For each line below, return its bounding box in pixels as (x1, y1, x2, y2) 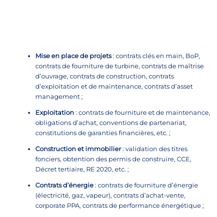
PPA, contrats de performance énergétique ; (65, 201, 204, 210)
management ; (35, 93, 83, 101)
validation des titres (125, 145, 187, 153)
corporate (35, 201, 65, 210)
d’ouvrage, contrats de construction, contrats (35, 72, 174, 80)
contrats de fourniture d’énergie (98, 181, 198, 189)
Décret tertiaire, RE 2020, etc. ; (35, 165, 129, 173)
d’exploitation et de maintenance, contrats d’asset (35, 82, 193, 91)
